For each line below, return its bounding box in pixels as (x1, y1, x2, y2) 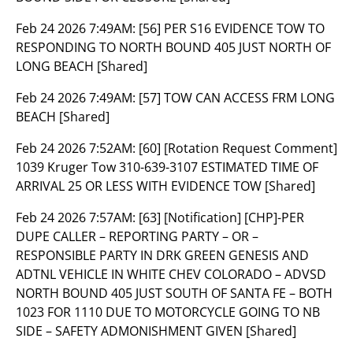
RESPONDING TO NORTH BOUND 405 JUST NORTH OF (16, 39, 331, 56)
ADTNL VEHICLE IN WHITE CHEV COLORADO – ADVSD (16, 266, 326, 283)
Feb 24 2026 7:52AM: (16, 139, 139, 157)
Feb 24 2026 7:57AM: (16, 209, 139, 226)
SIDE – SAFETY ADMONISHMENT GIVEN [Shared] (16, 322, 296, 340)
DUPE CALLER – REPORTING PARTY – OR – (16, 228, 258, 245)
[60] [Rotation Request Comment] (139, 139, 337, 157)
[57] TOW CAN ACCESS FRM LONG (139, 89, 335, 106)
